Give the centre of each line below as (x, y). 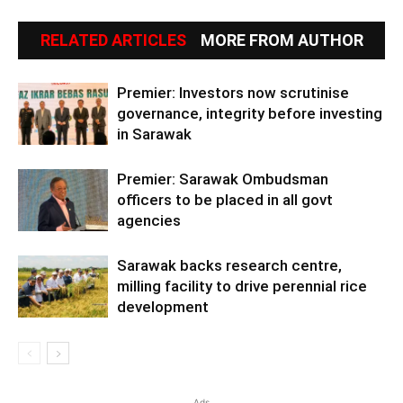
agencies (149, 220)
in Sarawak (154, 134)
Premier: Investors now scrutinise (233, 92)
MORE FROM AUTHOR (282, 40)
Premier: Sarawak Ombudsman (223, 179)
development (163, 306)
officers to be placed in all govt (225, 199)
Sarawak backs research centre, (229, 265)
